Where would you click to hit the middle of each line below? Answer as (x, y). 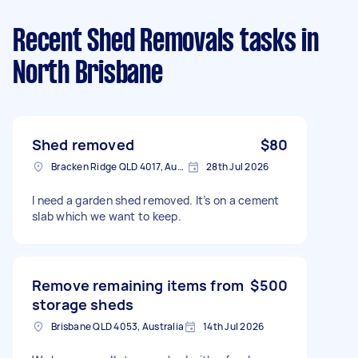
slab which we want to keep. (107, 216)
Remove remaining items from (138, 285)
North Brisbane (88, 74)
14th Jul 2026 (234, 326)
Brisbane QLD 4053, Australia (117, 326)
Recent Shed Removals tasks (155, 42)
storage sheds (83, 304)
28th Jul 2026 (238, 166)
